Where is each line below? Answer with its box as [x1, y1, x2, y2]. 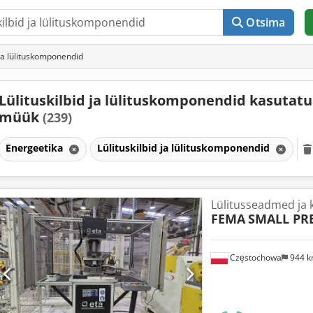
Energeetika [5, 140, 66, 154]
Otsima [246, 15, 286, 30]
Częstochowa [227, 252, 282, 264]
